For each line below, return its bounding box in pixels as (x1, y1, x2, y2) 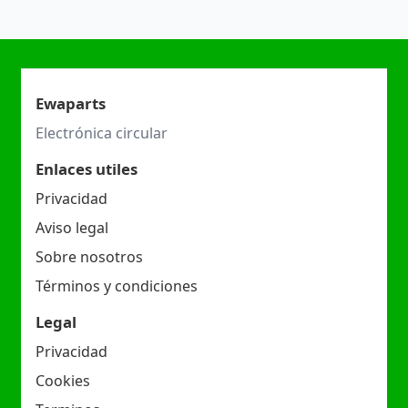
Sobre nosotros (35, 246, 143, 267)
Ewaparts (35, 92, 106, 114)
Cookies (35, 370, 90, 391)
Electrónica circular (35, 122, 168, 143)
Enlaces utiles (35, 158, 138, 179)
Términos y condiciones (35, 275, 198, 296)
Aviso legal (35, 217, 108, 238)
